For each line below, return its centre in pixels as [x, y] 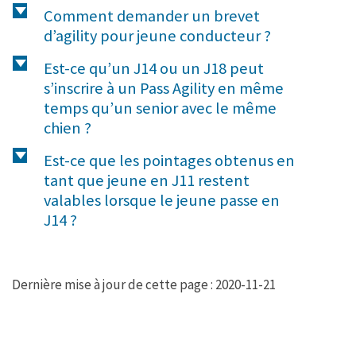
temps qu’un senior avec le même [160, 108]
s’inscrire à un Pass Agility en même [164, 89]
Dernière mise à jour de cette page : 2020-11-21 [144, 285]
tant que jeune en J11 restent [147, 181]
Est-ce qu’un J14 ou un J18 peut [154, 69]
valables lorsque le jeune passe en [162, 201]
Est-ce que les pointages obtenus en [169, 161]
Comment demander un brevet [152, 16]
